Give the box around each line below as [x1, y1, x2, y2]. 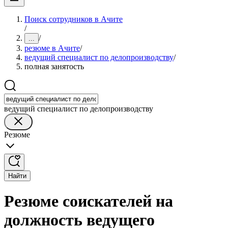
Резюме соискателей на [4, 192, 173, 211]
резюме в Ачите [24, 44, 80, 52]
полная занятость [24, 62, 84, 71]
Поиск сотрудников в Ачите [24, 15, 123, 23]
